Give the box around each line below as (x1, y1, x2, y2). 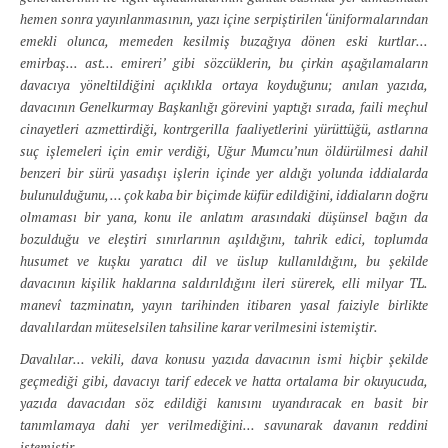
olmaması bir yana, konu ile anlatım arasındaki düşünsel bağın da (20, 208, 428, 226)
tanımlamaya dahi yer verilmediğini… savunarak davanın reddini (20, 416, 428, 434)
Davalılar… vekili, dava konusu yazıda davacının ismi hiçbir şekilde (20, 350, 428, 368)
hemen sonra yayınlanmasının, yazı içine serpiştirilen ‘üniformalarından (20, 10, 428, 28)
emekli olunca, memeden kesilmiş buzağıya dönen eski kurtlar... (20, 32, 428, 50)
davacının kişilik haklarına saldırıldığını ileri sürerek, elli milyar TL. (20, 274, 428, 292)
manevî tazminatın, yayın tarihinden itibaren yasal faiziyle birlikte (20, 296, 428, 314)
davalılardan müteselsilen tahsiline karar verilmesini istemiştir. (20, 318, 377, 336)
